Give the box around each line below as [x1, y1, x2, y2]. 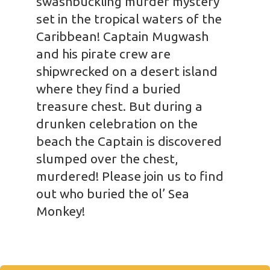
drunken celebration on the [36, 116, 198, 131]
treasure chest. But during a [36, 99, 202, 113]
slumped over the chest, [36, 151, 178, 166]
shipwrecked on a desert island [36, 64, 218, 78]
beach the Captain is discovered [36, 134, 222, 148]
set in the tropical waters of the [36, 11, 222, 26]
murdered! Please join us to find [36, 169, 224, 183]
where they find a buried [36, 81, 181, 96]
